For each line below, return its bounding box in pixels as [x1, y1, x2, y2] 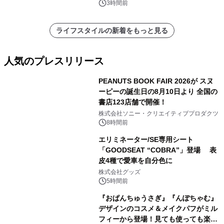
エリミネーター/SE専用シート [98, 135, 193, 143]
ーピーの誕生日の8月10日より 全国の [98, 87, 217, 95]
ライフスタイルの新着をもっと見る [56, 26, 168, 34]
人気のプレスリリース [4, 55, 104, 66]
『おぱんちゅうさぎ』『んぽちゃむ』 [98, 193, 217, 202]
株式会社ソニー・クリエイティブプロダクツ [98, 109, 218, 117]
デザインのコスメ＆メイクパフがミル [98, 204, 217, 212]
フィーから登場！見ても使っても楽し [98, 214, 217, 223]
